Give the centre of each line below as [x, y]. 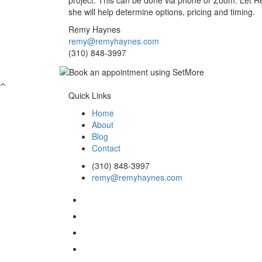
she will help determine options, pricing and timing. [162, 12]
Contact [106, 148]
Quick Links [90, 95]
